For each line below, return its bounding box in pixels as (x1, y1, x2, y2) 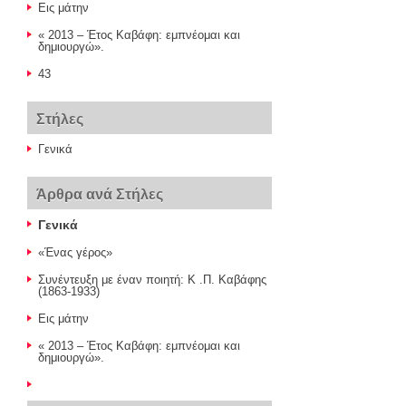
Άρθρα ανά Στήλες (36, 187, 163, 202)
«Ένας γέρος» (38, 246, 112, 259)
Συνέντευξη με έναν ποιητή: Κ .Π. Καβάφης (38, 273, 266, 286)
